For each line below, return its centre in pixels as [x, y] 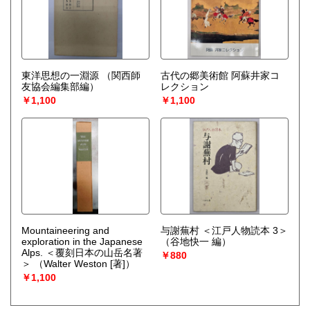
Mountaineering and [65, 231]
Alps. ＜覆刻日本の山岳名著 [82, 253]
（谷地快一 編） [195, 242]
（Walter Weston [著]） [84, 264]
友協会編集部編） [60, 87]
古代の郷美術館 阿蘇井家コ [195, 76]
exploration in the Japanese [82, 242]
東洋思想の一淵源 [60, 76]
